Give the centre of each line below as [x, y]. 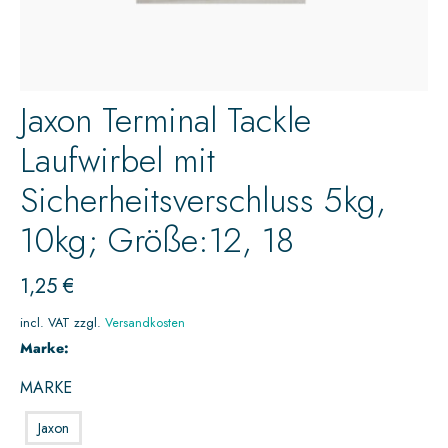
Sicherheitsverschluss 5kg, [203, 200]
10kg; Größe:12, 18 [157, 240]
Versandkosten [145, 323]
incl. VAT [45, 323]
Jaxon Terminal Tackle [165, 120]
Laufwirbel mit [117, 160]
